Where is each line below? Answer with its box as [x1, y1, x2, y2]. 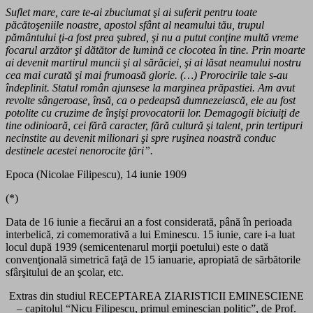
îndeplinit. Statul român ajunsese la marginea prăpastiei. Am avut [6, 81, 295, 94]
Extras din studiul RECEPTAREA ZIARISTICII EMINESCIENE [9, 289, 304, 302]
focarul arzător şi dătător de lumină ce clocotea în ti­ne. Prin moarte [6, 43, 305, 56]
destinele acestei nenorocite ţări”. [6, 144, 153, 156]
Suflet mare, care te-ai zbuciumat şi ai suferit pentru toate [6, 6, 257, 18]
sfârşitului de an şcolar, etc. [6, 265, 124, 278]
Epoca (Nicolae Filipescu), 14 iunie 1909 [6, 168, 187, 180]
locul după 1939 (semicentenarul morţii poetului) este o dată [6, 240, 268, 253]
